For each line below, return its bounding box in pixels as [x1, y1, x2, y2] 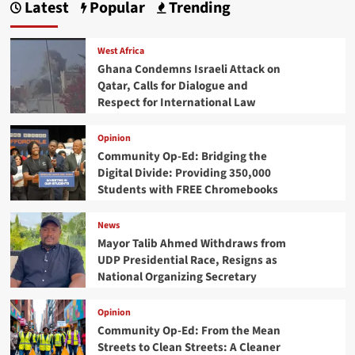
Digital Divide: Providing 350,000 [97, 164, 271, 181]
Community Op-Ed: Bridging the [97, 147, 267, 165]
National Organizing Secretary [97, 268, 257, 285]
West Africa [97, 44, 144, 58]
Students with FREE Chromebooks [97, 181, 278, 198]
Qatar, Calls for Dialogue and [97, 77, 248, 94]
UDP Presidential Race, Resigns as [97, 251, 277, 269]
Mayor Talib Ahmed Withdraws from [97, 235, 286, 252]
